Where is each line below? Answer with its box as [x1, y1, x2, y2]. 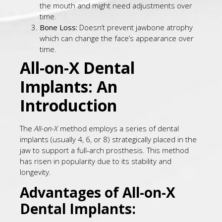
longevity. [20, 166, 51, 177]
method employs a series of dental [58, 123, 179, 133]
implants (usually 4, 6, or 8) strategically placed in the [20, 134, 197, 144]
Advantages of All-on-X [20, 183, 175, 202]
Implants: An [20, 75, 117, 97]
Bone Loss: [40, 22, 77, 32]
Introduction [20, 94, 117, 116]
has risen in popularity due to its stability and [20, 156, 171, 166]
